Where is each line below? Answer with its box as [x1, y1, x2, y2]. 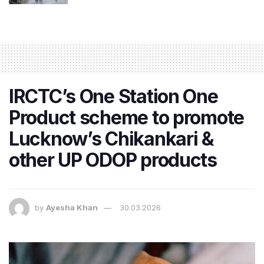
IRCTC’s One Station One [9, 84, 218, 108]
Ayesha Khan [46, 202, 98, 212]
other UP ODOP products [9, 148, 217, 171]
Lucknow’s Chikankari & [9, 127, 214, 150]
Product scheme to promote [9, 105, 244, 129]
